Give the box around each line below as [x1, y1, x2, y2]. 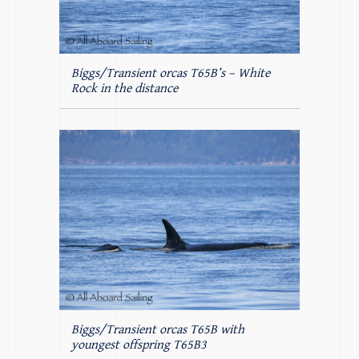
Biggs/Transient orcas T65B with [71, 321, 244, 337]
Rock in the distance [71, 80, 178, 96]
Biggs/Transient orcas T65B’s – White [71, 65, 270, 81]
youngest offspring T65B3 [71, 337, 207, 353]
